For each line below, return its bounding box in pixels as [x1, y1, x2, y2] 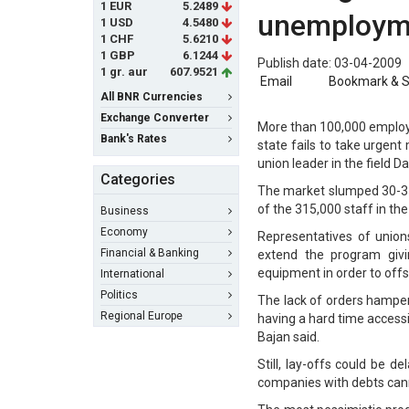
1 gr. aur [100, 65, 148, 79]
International [100, 267, 164, 280]
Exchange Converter [100, 111, 209, 124]
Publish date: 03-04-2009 [257, 56, 402, 70]
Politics [100, 288, 138, 301]
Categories [100, 171, 175, 188]
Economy [100, 225, 148, 238]
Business [100, 204, 149, 217]
